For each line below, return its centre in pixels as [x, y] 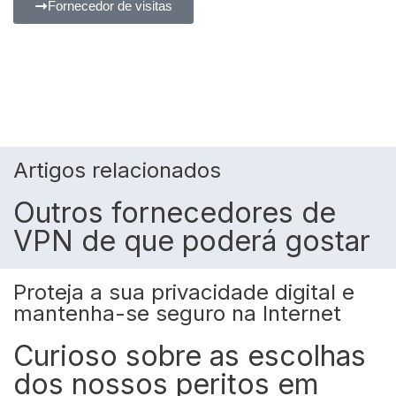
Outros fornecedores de [175, 213]
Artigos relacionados [117, 171]
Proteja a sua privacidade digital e [184, 293]
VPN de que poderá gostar [192, 241]
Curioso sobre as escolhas [190, 356]
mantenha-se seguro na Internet [177, 314]
